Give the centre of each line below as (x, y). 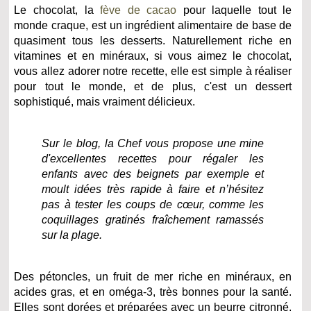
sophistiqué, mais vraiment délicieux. (105, 101)
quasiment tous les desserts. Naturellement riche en (153, 40)
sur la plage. (72, 235)
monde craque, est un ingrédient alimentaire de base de (153, 25)
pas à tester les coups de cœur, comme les (153, 204)
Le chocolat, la (57, 10)
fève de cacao (138, 10)
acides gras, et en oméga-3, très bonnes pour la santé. (153, 292)
